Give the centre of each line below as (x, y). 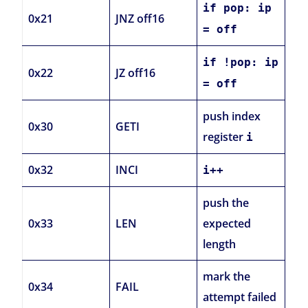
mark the (227, 277)
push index (232, 117)
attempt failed (240, 297)
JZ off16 (136, 73)
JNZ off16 (140, 19)
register (225, 137)
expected (227, 224)
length (220, 244)
